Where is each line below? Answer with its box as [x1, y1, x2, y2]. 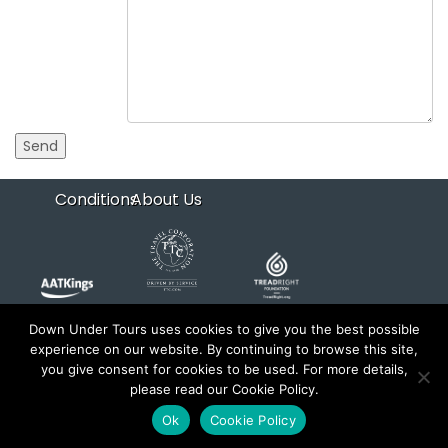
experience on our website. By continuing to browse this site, [30, 341, 418, 357]
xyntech [106, 368, 156, 388]
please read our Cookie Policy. [129, 381, 319, 397]
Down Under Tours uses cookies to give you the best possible [28, 321, 420, 337]
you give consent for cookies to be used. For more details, [40, 361, 408, 377]
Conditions [55, 188, 138, 211]
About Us [130, 188, 202, 211]
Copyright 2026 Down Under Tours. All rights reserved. [43, 350, 393, 370]
